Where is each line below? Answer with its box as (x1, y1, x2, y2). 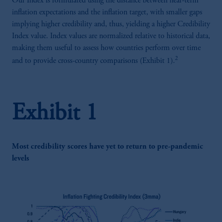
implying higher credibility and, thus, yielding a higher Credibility (12, 20, 210, 29)
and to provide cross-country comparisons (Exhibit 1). (12, 57, 175, 65)
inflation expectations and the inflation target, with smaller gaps (12, 8, 202, 17)
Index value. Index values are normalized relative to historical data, (12, 32, 210, 41)
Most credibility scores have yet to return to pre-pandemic (12, 142, 203, 151)
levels (12, 154, 29, 163)
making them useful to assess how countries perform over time (12, 44, 201, 53)
